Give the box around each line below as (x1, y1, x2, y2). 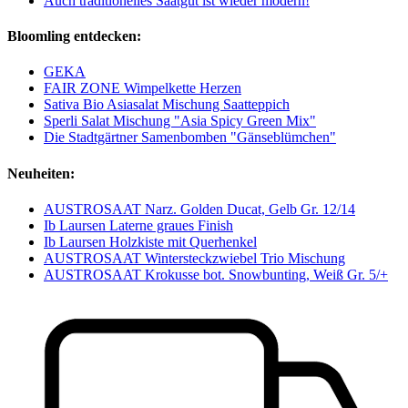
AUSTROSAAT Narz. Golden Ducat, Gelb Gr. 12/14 (44, 200, 355, 217)
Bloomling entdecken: (7, 28, 141, 45)
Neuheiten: (7, 165, 75, 181)
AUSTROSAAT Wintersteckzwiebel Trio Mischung (44, 250, 345, 266)
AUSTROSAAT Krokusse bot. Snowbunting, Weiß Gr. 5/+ (44, 266, 388, 282)
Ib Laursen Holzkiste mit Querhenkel (44, 233, 257, 250)
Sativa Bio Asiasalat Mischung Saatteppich (44, 97, 290, 113)
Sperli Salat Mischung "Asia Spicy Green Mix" (44, 113, 316, 129)
